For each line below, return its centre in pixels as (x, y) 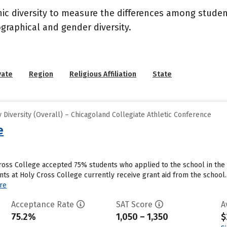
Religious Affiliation (103, 74)
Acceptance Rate (42, 204)
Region (41, 74)
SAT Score (134, 204)
